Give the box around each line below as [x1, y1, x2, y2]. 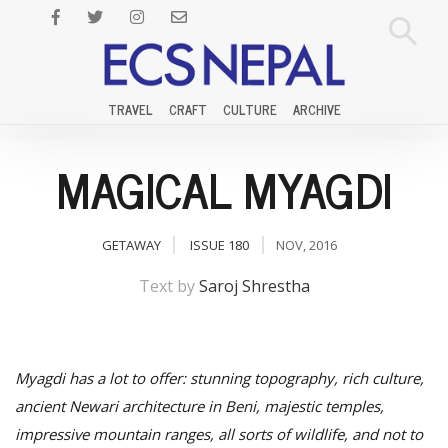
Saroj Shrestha [198, 275, 310, 297]
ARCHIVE [292, 99, 341, 120]
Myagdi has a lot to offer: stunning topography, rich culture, [15, 368, 424, 388]
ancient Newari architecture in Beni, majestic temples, [15, 396, 384, 416]
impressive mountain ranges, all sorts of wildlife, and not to [15, 424, 423, 444]
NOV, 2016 [275, 236, 337, 254]
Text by [138, 275, 199, 297]
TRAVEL [107, 99, 153, 120]
